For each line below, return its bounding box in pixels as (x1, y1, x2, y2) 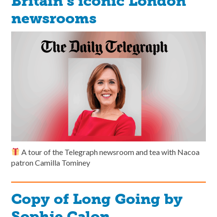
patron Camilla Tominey (11, 157, 90, 167)
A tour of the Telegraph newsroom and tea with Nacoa (20, 147, 200, 156)
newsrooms (11, 10, 96, 28)
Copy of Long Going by (11, 190, 183, 208)
